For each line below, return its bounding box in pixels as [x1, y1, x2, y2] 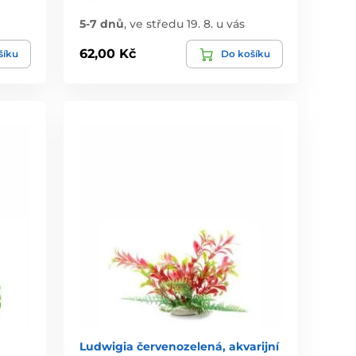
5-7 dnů [79, 16, 125, 31]
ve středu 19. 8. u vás [130, 16, 246, 31]
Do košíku [220, 47, 270, 60]
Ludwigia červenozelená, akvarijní [79, 339, 280, 354]
